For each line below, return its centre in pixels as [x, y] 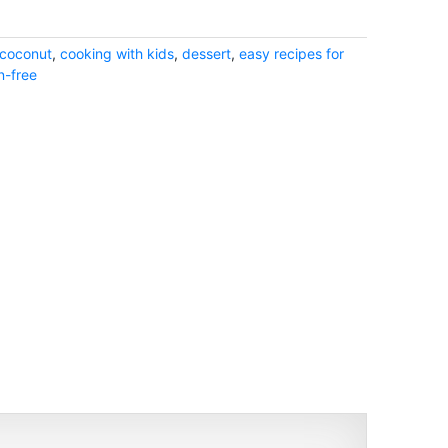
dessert [206, 53]
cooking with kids [117, 53]
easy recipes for [291, 53]
